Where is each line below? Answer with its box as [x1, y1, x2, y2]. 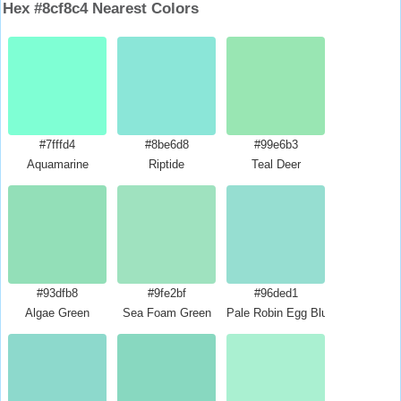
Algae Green [25, 306, 90, 320]
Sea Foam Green [122, 306, 211, 320]
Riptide [149, 158, 184, 171]
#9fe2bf [147, 286, 186, 300]
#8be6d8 [144, 138, 189, 151]
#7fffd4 [39, 138, 75, 151]
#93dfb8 [37, 286, 78, 300]
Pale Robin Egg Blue [226, 306, 334, 320]
